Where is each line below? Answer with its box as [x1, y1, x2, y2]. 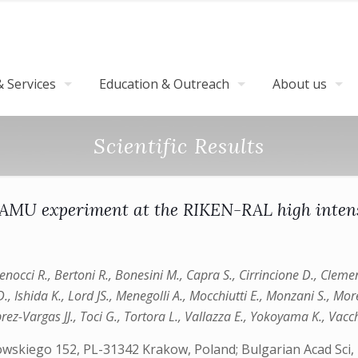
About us [272, 75, 327, 93]
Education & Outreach [99, 75, 229, 93]
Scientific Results [93, 133, 265, 159]
